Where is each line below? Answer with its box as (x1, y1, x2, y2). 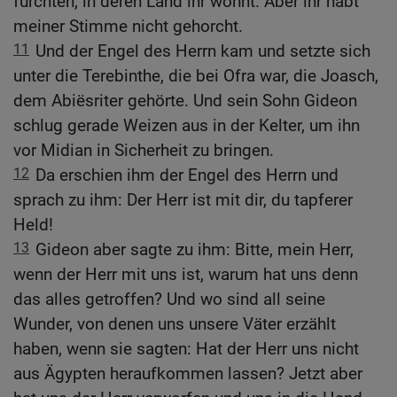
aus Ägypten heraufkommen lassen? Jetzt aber (13, 363, 362, 385)
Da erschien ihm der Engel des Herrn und (35, 165, 339, 186)
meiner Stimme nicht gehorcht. (13, 16, 243, 37)
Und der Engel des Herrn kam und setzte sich (35, 41, 370, 62)
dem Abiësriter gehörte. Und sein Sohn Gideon (13, 90, 357, 112)
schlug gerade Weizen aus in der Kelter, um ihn (13, 115, 360, 136)
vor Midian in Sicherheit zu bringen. (13, 140, 274, 161)
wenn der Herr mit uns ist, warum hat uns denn (13, 264, 358, 285)
